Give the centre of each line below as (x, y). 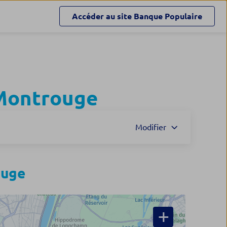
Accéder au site (102, 16)
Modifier (151, 127)
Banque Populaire (168, 16)
